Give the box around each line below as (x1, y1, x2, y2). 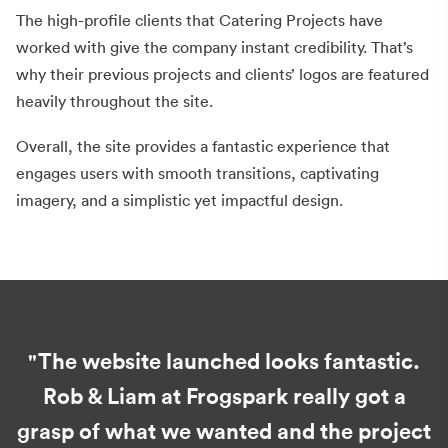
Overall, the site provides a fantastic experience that (16, 135, 390, 156)
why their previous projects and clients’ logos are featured (16, 63, 429, 84)
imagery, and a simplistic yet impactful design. (16, 189, 343, 210)
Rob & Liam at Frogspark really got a (42, 382, 406, 411)
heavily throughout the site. (16, 90, 213, 111)
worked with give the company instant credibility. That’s (16, 36, 413, 57)
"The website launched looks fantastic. (28, 347, 420, 376)
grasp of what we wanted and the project (17, 417, 431, 446)
